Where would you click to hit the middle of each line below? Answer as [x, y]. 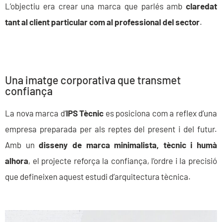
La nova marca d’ [35, 113]
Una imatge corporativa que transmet [93, 80]
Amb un [22, 144]
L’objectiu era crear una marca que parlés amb [95, 6]
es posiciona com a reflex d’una [160, 113]
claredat [201, 6]
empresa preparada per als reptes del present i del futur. [111, 129]
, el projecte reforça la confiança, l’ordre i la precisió [123, 160]
